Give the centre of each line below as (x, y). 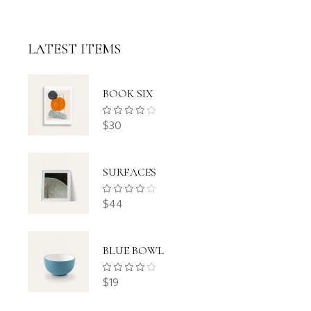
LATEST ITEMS (75, 50)
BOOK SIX (128, 94)
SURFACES (130, 173)
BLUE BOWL (134, 251)
